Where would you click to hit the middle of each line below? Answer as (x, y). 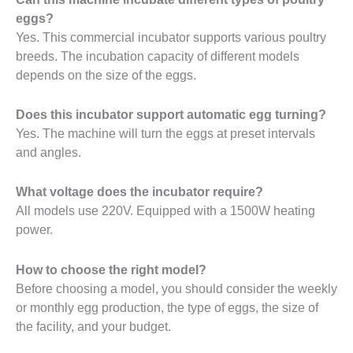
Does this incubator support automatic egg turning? (171, 115)
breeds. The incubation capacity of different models (158, 56)
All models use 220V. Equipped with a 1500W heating (165, 211)
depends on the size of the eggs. (106, 74)
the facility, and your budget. (93, 326)
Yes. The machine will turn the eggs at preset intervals (165, 134)
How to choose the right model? (111, 269)
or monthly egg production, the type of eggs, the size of (167, 307)
